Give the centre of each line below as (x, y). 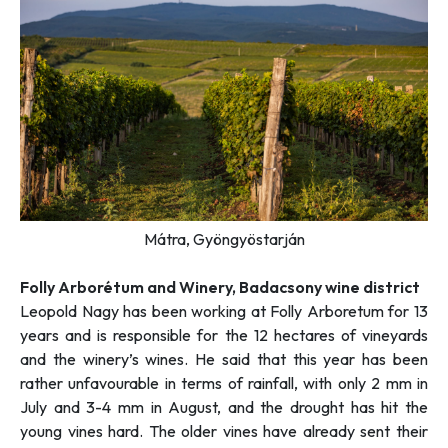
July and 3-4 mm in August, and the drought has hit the (224, 406)
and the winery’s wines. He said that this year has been (224, 358)
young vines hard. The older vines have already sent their (224, 430)
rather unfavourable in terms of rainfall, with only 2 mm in (224, 382)
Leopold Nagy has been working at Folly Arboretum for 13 (224, 310)
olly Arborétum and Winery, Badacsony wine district (224, 286)
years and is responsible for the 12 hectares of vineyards (224, 334)
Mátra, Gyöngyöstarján (224, 238)
